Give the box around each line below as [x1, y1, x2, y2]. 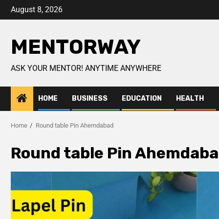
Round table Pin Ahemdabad [36, 122, 113, 129]
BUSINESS [72, 94, 108, 103]
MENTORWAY [11, 35, 141, 59]
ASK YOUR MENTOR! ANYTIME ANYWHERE [11, 64, 161, 73]
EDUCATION [122, 94, 162, 103]
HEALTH [176, 94, 204, 103]
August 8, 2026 [11, 5, 63, 14]
